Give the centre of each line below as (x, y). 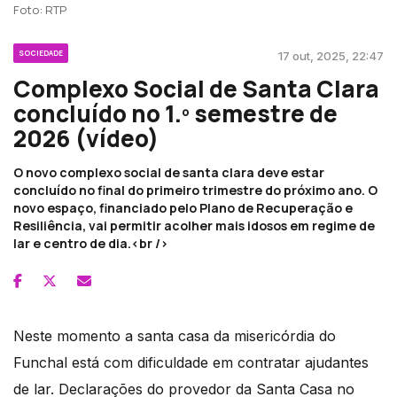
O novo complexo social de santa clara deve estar (169, 172)
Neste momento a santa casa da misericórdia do (175, 335)
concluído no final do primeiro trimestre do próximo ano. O (195, 190)
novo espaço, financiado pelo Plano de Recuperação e (183, 207)
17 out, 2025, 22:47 (331, 55)
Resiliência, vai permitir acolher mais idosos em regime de (194, 225)
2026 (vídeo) (86, 138)
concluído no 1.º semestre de (175, 113)
